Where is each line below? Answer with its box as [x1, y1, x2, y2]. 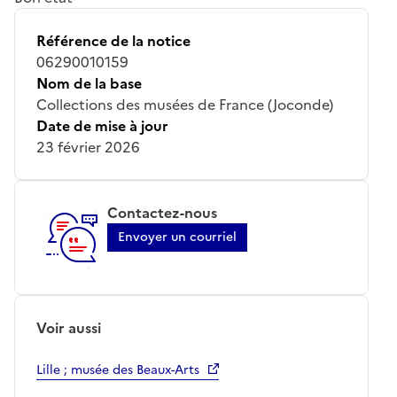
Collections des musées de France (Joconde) [36, 93, 333, 115]
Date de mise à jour [36, 114, 168, 136]
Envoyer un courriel [118, 227, 237, 246]
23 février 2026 [36, 136, 140, 158]
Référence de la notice [36, 29, 191, 51]
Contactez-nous [107, 201, 217, 223]
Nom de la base [36, 72, 142, 94]
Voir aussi [36, 316, 101, 339]
